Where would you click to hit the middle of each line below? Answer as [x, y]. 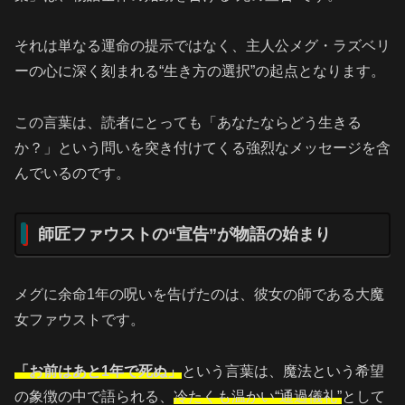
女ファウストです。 [80, 319]
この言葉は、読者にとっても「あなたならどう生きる [188, 123]
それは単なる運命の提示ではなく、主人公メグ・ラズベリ [202, 46]
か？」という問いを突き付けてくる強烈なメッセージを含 [202, 148]
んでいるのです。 [72, 174]
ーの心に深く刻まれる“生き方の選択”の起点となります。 [200, 71]
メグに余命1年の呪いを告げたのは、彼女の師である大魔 [199, 294]
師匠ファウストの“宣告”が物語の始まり [184, 234]
